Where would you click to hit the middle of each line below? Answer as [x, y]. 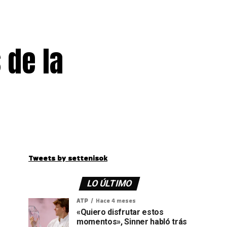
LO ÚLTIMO [109, 183]
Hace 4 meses [116, 201]
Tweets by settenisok [68, 158]
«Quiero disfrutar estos [120, 212]
